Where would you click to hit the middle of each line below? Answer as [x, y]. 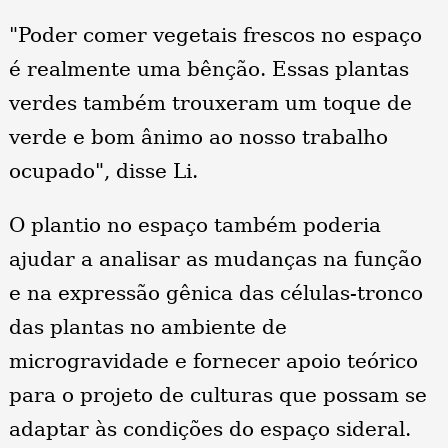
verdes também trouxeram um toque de [210, 103]
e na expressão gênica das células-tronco [215, 293]
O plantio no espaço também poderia [194, 225]
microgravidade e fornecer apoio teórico [213, 361]
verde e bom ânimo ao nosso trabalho [198, 137]
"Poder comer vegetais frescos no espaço [215, 35]
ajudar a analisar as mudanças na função [215, 259]
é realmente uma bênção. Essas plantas [208, 69]
